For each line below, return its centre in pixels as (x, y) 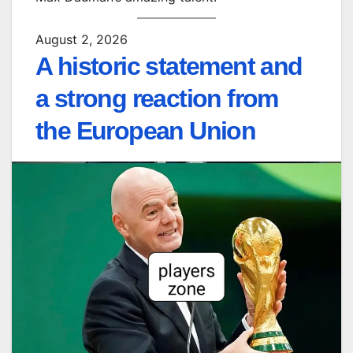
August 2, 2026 (82, 40)
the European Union (146, 131)
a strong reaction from (157, 99)
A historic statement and (169, 67)
